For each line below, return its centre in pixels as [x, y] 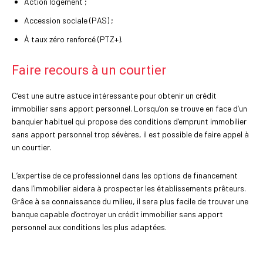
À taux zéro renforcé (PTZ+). [73, 39]
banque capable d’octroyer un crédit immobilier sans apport [117, 214]
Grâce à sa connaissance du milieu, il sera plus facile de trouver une [130, 201]
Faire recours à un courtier [89, 70]
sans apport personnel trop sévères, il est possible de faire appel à [130, 134]
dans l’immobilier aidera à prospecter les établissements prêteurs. [129, 188]
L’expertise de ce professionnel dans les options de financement [125, 176]
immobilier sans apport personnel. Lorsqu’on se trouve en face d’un [129, 109]
